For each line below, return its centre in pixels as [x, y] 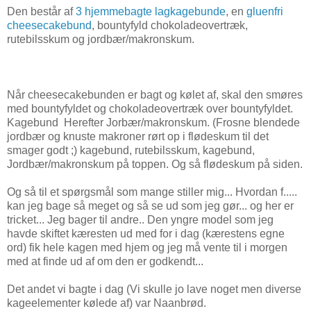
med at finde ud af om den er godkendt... [105, 261]
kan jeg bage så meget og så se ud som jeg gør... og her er [150, 205]
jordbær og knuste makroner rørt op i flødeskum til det [138, 136]
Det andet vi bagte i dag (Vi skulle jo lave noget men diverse [154, 289]
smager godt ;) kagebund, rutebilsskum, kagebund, [131, 150]
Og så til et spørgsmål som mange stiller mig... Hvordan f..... [152, 192]
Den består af [41, 11]
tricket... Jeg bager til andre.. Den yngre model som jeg [140, 219]
